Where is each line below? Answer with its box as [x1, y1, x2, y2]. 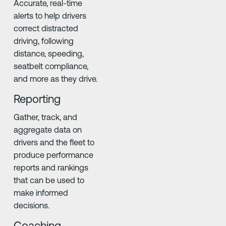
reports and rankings [13, 163, 88, 173]
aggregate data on [13, 125, 82, 135]
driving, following [13, 36, 74, 45]
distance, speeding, [13, 48, 84, 58]
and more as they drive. [13, 74, 97, 83]
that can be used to [13, 176, 84, 185]
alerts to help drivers [13, 11, 86, 20]
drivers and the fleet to [13, 138, 94, 147]
